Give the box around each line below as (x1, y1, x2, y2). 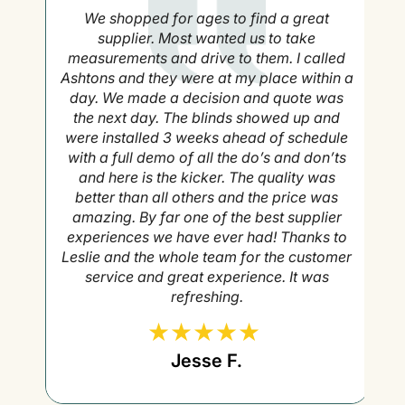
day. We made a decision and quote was (65, 89, 340, 108)
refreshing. (165, 287, 239, 306)
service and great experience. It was (80, 268, 325, 287)
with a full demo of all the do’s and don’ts (62, 148, 342, 167)
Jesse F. (166, 350, 239, 372)
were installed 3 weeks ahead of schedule (61, 128, 344, 147)
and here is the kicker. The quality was (73, 168, 331, 187)
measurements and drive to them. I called (63, 49, 342, 68)
